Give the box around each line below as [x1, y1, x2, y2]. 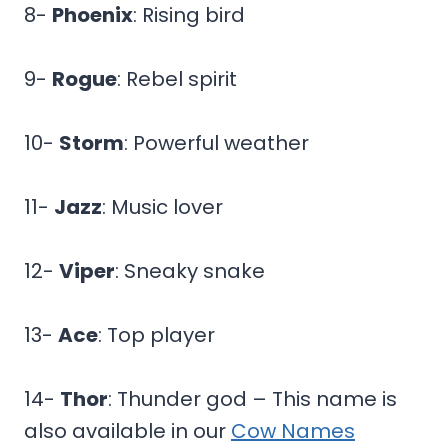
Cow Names [231, 416, 355, 445]
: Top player [98, 320, 215, 349]
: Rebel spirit [117, 64, 237, 93]
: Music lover [102, 192, 223, 221]
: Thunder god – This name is [108, 384, 397, 413]
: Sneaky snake [115, 256, 265, 285]
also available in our [24, 416, 231, 445]
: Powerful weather [124, 128, 309, 157]
